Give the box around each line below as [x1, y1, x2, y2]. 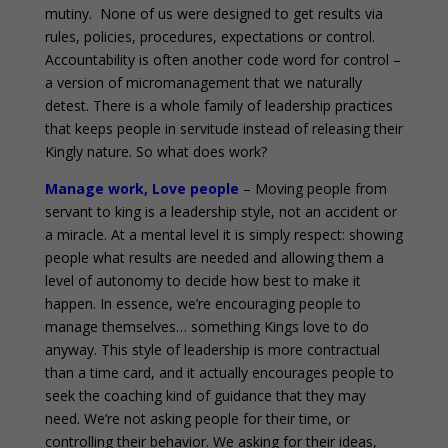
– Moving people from [238, 179, 387, 198]
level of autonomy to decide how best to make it [44, 271, 361, 290]
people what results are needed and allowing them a [44, 248, 384, 267]
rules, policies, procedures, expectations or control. [44, 27, 375, 46]
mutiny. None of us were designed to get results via [44, 4, 383, 23]
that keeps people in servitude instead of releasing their [44, 119, 403, 138]
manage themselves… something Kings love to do [44, 317, 369, 336]
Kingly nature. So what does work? [44, 142, 267, 161]
